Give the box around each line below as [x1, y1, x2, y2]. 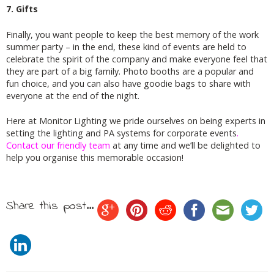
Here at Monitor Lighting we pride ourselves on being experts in [6, 115, 265, 127]
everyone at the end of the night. [6, 89, 139, 102]
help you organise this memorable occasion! [6, 152, 183, 164]
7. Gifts [6, 3, 38, 15]
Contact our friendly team [6, 139, 110, 152]
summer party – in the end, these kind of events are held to [6, 40, 246, 53]
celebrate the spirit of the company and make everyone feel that [6, 53, 267, 65]
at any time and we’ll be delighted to [110, 139, 261, 152]
